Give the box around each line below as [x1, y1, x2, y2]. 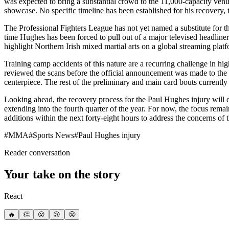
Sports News [33, 130, 74, 140]
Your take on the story [4, 167, 120, 181]
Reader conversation [4, 148, 70, 157]
